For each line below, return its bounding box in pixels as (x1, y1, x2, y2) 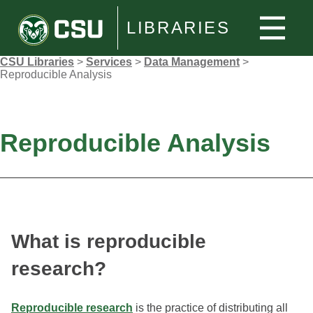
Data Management (144, 56, 240, 68)
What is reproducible (11, 231, 206, 253)
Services (86, 56, 132, 68)
